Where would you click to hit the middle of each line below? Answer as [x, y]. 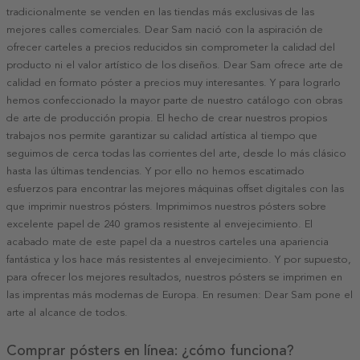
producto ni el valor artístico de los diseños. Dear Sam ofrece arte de [175, 65]
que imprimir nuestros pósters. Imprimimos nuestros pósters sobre [166, 206]
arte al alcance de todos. [67, 312]
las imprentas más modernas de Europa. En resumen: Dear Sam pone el [180, 295]
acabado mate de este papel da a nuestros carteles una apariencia [168, 241]
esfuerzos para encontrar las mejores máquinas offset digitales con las [175, 188]
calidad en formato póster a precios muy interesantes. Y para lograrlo [174, 82]
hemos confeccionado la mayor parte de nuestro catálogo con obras [174, 100]
